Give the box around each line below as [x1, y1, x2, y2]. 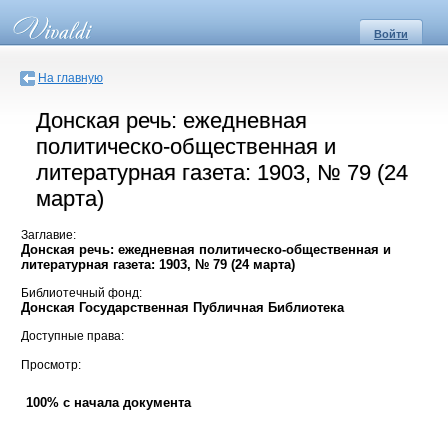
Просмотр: [21, 357, 81, 372]
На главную [38, 71, 103, 85]
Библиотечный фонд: [21, 286, 142, 301]
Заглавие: [21, 227, 76, 242]
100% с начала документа [26, 395, 191, 411]
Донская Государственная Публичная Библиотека [21, 300, 344, 316]
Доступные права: [21, 329, 124, 344]
